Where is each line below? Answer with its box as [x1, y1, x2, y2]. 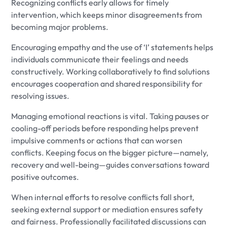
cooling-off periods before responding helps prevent [11, 123, 199, 134]
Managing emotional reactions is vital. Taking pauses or [11, 111, 210, 122]
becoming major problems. [11, 22, 109, 32]
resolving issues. [11, 91, 70, 101]
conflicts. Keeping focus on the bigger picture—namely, [11, 147, 209, 158]
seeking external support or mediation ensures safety [11, 204, 203, 215]
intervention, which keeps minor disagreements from [11, 10, 203, 20]
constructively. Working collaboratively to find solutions [11, 66, 210, 77]
